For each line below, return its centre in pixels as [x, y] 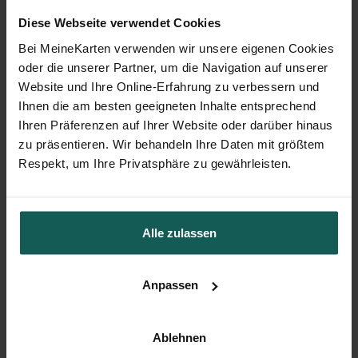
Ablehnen [179, 337]
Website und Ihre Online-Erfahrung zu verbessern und [169, 86]
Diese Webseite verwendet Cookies [119, 22]
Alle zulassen [179, 232]
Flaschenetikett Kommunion [179, 263]
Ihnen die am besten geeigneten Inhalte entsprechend [167, 105]
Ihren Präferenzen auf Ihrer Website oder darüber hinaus [176, 124]
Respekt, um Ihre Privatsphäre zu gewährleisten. [157, 163]
